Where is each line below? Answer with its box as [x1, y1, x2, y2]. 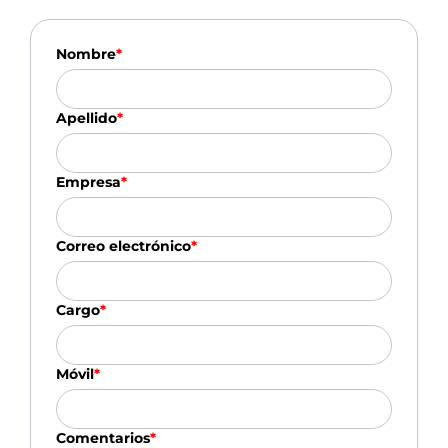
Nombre [55, 45, 116, 64]
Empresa [55, 173, 121, 192]
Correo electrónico [55, 237, 191, 256]
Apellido [55, 109, 117, 128]
